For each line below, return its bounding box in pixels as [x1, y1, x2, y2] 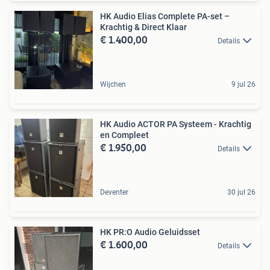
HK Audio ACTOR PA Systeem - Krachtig [100, 119, 167, 129]
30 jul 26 [227, 187, 256, 196]
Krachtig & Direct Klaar [100, 22, 187, 32]
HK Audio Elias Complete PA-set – [100, 11, 230, 21]
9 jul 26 [231, 80, 256, 89]
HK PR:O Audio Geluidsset [100, 227, 200, 237]
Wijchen [100, 80, 126, 89]
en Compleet [100, 130, 149, 140]
